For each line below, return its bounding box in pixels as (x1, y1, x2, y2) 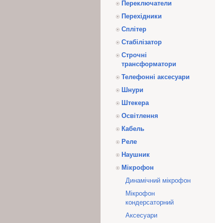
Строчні (121, 51, 147, 59)
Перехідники (121, 12, 162, 20)
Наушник (121, 151, 150, 158)
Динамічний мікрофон (125, 177, 191, 184)
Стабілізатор (121, 38, 162, 46)
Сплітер (121, 25, 146, 33)
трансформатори (121, 60, 176, 68)
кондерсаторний (125, 199, 174, 206)
